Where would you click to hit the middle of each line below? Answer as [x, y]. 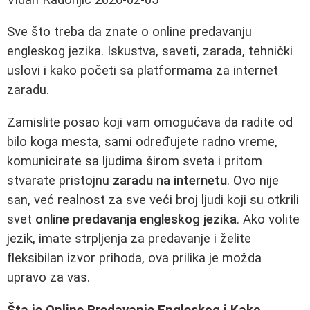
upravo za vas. [48, 278]
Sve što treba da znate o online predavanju [129, 32]
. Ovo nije [253, 181]
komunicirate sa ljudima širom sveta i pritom [135, 162]
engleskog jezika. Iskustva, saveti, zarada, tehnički [150, 52]
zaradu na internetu [170, 181]
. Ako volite [268, 220]
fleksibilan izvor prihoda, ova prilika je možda [134, 258]
